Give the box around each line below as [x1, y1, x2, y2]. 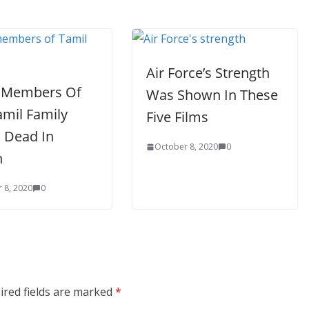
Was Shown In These [146, 86, 278, 104]
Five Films [146, 108, 208, 126]
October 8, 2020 [154, 141, 218, 152]
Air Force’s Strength [146, 63, 270, 82]
